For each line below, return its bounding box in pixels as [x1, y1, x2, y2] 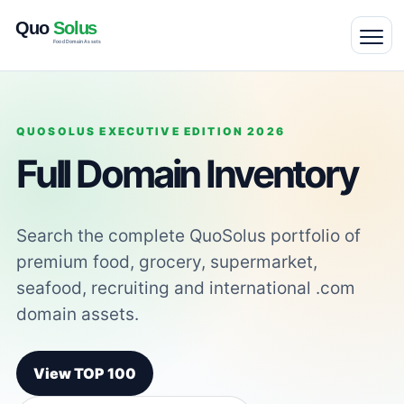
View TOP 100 [32, 363, 136, 382]
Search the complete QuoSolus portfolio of [15, 225, 361, 246]
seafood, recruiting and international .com [15, 277, 355, 298]
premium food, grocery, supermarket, [15, 251, 317, 272]
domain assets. [15, 303, 139, 325]
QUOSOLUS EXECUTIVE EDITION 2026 [15, 124, 285, 138]
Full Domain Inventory [15, 151, 358, 197]
